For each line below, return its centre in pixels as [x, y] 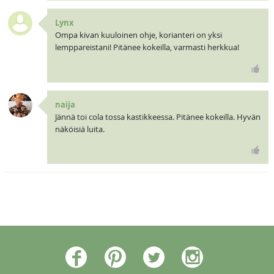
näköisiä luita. [80, 129]
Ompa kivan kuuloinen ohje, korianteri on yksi [138, 35]
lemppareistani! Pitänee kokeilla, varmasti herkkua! [147, 47]
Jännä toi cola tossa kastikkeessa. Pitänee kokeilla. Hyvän [157, 117]
